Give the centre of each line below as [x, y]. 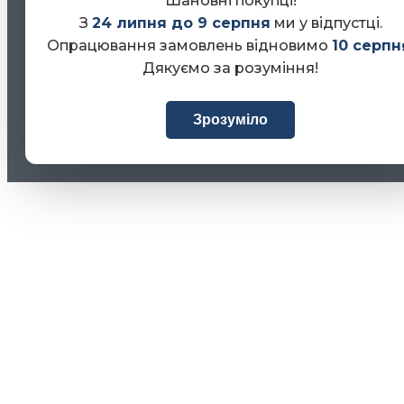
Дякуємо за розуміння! [230, 68]
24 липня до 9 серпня [181, 23]
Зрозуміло [230, 119]
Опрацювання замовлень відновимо [189, 45]
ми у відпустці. [326, 23]
